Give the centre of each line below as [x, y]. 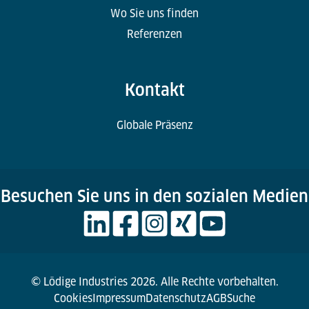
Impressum [119, 299]
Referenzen [154, 34]
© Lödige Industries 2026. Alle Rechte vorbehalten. [154, 282]
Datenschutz [176, 299]
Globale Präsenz [154, 126]
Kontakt [154, 90]
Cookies [73, 299]
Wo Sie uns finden [154, 14]
